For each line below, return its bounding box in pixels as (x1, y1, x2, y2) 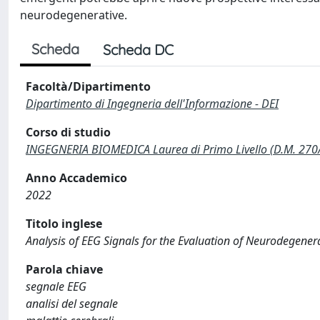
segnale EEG (26, 279, 86, 294)
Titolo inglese (26, 216, 102, 231)
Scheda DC (103, 41, 174, 59)
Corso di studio (26, 124, 111, 140)
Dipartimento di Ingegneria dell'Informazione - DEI (26, 96, 279, 111)
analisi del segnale (26, 296, 118, 311)
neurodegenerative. (20, 7, 127, 23)
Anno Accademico (26, 170, 127, 186)
